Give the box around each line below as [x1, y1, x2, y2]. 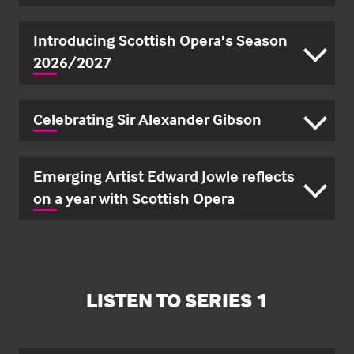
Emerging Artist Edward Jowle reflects [33, 166, 295, 186]
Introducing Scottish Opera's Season [33, 30, 288, 51]
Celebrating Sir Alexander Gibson [33, 109, 262, 130]
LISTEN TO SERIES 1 [86, 288, 268, 313]
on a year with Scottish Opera [33, 188, 235, 209]
